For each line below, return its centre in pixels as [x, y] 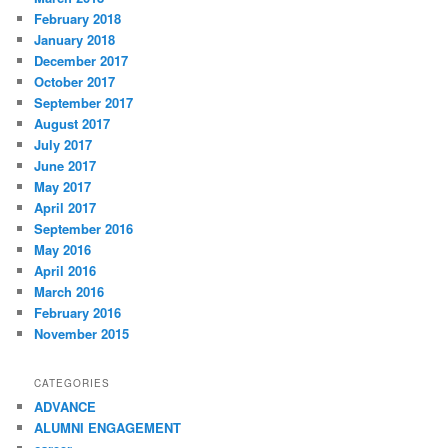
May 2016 [63, 249]
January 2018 [75, 39]
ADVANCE [65, 406]
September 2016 [84, 228]
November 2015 [82, 333]
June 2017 [65, 165]
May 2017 [63, 186]
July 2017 [63, 144]
